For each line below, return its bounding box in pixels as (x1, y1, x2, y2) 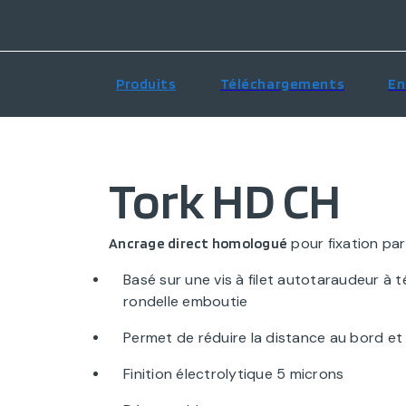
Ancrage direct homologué (109, 235, 287, 252)
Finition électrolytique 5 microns (123, 364, 344, 383)
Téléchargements (219, 75, 345, 92)
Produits (116, 75, 177, 92)
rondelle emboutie (123, 292, 248, 311)
